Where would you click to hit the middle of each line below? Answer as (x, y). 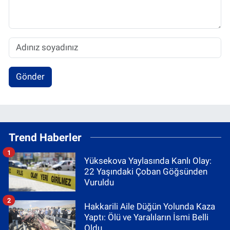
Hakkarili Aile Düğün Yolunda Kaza (150, 206)
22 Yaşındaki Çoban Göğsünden (146, 172)
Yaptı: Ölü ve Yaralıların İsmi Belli (146, 217)
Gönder (30, 77)
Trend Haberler (45, 137)
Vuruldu (99, 183)
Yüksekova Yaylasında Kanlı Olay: (148, 161)
